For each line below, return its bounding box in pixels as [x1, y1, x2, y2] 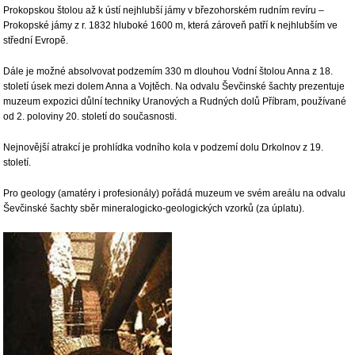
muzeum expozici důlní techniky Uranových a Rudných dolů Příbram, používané [3, 96, 347, 107]
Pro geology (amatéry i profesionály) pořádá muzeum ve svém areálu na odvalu [3, 188, 346, 199]
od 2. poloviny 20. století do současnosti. [3, 111, 177, 122]
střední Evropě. [3, 35, 69, 46]
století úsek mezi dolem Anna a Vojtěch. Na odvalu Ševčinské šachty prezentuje [3, 81, 345, 92]
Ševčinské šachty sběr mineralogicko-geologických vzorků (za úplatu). [3, 203, 305, 214]
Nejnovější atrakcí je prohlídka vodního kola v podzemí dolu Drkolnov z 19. [3, 142, 324, 153]
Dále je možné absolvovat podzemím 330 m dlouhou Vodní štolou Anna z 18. [3, 66, 334, 77]
